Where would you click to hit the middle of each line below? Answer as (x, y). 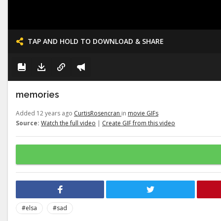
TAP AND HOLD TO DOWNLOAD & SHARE (96, 41)
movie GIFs (143, 113)
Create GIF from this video (139, 123)
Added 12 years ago (45, 113)
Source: (28, 123)
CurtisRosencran (98, 113)
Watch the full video (68, 123)
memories (37, 94)
